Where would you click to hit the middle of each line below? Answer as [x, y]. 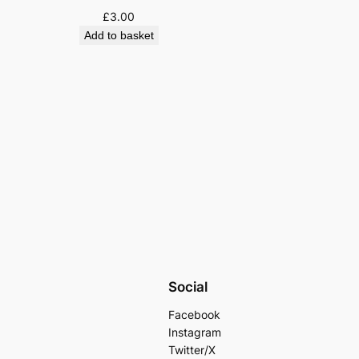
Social [188, 287]
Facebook [195, 315]
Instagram [195, 333]
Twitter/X [192, 350]
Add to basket [119, 36]
